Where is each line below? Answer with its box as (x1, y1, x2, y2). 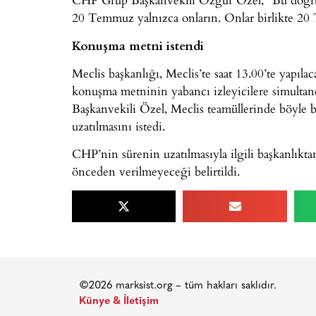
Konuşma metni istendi (72, 36, 204, 54)
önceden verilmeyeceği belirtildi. (72, 162, 240, 181)
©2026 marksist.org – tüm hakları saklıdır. (79, 280, 276, 291)
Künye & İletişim (79, 296, 159, 307)
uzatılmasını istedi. (72, 116, 165, 135)
